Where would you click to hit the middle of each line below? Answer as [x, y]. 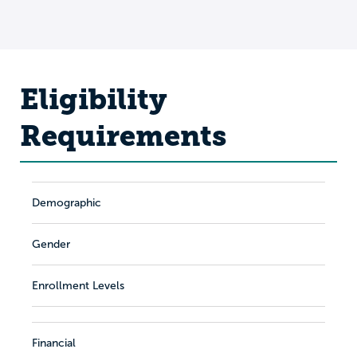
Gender [51, 244]
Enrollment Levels [78, 285]
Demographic [67, 202]
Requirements [123, 135]
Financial [54, 343]
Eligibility [94, 99]
